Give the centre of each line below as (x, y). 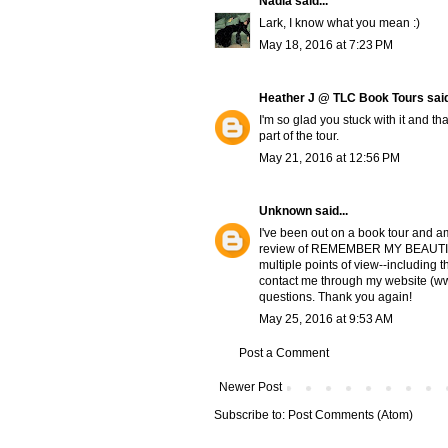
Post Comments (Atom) (350, 415)
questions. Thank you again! (335, 297)
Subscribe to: (251, 415)
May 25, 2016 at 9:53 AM (326, 319)
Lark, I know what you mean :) (339, 23)
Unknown (285, 211)
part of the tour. (299, 136)
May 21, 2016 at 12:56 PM (329, 158)
